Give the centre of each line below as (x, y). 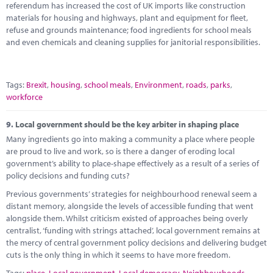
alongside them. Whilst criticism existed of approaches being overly (127, 218)
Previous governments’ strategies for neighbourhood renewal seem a (132, 193)
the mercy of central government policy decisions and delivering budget (136, 242)
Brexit (37, 85)
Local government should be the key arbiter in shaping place (127, 124)
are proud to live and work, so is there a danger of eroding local (120, 151)
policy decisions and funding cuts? (68, 175)
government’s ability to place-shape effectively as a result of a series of (133, 163)
